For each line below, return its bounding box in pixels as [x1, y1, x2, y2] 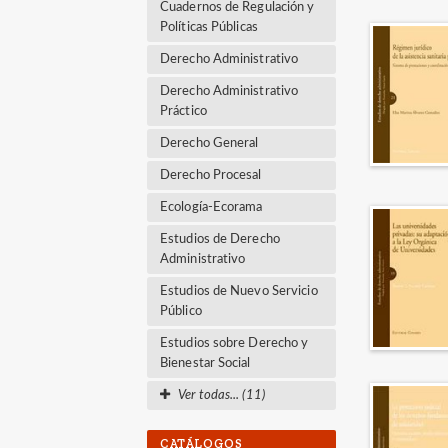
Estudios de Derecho [160, 232, 280, 246]
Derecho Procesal [160, 168, 262, 182]
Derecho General [160, 136, 259, 150]
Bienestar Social [160, 356, 251, 370]
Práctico [160, 104, 207, 118]
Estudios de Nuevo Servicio [160, 284, 318, 298]
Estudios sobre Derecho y [160, 336, 309, 350]
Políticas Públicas [160, 20, 258, 34]
